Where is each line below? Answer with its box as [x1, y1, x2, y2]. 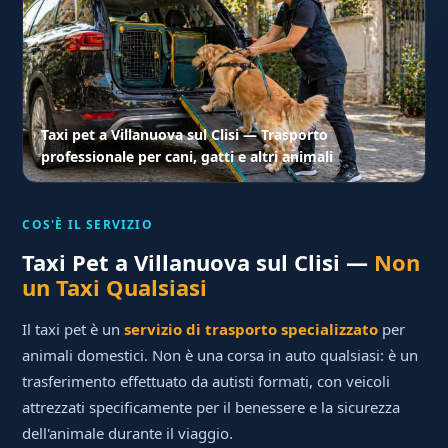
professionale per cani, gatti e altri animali [41, 147, 334, 167]
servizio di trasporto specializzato [124, 319, 379, 340]
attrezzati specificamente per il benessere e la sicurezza [22, 397, 401, 418]
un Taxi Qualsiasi [22, 272, 208, 303]
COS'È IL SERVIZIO [22, 216, 153, 234]
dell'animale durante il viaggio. [22, 423, 234, 444]
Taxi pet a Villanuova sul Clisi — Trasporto [41, 125, 329, 145]
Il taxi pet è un [22, 319, 125, 340]
